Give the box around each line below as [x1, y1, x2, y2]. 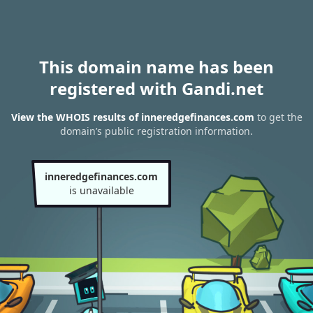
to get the [254, 110, 303, 124]
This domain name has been [39, 55, 274, 78]
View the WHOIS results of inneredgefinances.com [10, 110, 254, 124]
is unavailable [68, 184, 134, 197]
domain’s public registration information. [60, 124, 253, 138]
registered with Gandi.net [50, 77, 263, 100]
